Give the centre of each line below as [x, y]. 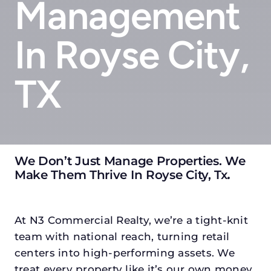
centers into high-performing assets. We [124, 253]
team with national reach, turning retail [122, 236]
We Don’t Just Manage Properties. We [130, 161]
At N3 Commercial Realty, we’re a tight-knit [131, 220]
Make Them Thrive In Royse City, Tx [121, 175]
